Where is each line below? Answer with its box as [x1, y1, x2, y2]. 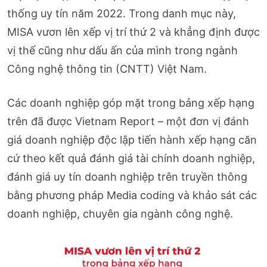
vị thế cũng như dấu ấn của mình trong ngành [7, 44, 238, 57]
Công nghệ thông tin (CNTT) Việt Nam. [7, 62, 207, 75]
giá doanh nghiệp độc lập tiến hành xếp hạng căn [7, 133, 257, 146]
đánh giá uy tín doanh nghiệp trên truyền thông [7, 170, 247, 183]
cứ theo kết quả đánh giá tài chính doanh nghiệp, [7, 151, 255, 164]
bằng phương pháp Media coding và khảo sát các [7, 188, 257, 201]
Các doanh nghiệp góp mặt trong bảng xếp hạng [7, 96, 254, 109]
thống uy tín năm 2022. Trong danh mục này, [7, 7, 236, 20]
